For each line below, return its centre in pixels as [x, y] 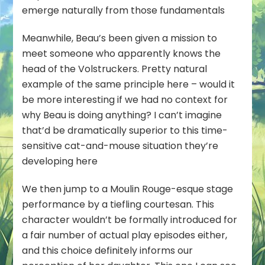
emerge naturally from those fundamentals [124, 10]
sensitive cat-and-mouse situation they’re [120, 146]
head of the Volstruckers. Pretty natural [115, 69]
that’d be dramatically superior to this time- [125, 130]
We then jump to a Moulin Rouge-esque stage [128, 189]
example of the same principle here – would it [129, 84]
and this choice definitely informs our [108, 250]
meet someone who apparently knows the [122, 53]
